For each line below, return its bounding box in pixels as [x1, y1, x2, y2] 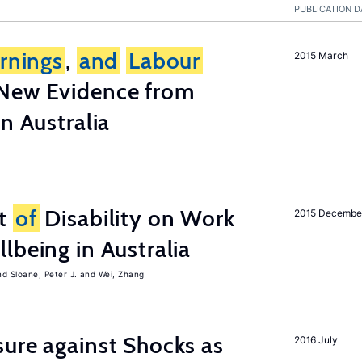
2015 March [294, 49, 348, 61]
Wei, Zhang [98, 269, 145, 279]
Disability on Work [39, 204, 235, 232]
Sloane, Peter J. [10, 269, 78, 279]
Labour [128, 47, 201, 74]
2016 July [294, 334, 338, 346]
